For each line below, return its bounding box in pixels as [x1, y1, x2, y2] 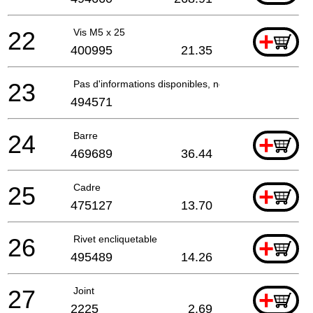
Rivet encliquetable [73, 233, 157, 245]
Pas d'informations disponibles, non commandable [73, 78, 296, 89]
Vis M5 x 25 [73, 26, 125, 38]
